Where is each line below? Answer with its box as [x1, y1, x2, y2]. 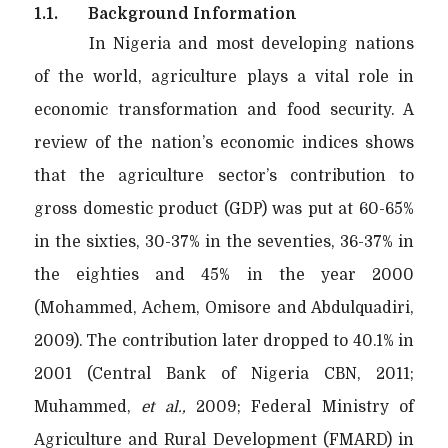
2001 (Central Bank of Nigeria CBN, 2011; [34, 364, 414, 383]
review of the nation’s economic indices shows [34, 133, 414, 152]
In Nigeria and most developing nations [89, 34, 414, 53]
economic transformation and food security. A [34, 100, 414, 119]
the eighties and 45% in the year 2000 [34, 265, 414, 284]
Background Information [88, 4, 297, 23]
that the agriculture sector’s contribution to [34, 166, 414, 185]
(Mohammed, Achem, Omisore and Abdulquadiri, [34, 298, 414, 317]
